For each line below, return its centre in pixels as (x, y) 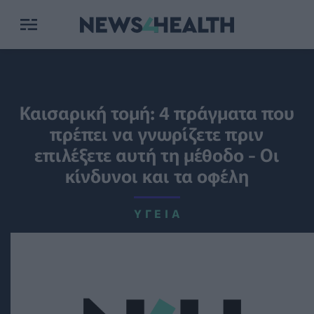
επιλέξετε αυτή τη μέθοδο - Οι (157, 154)
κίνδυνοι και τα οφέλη (157, 175)
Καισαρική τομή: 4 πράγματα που (157, 112)
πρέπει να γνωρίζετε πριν (157, 133)
